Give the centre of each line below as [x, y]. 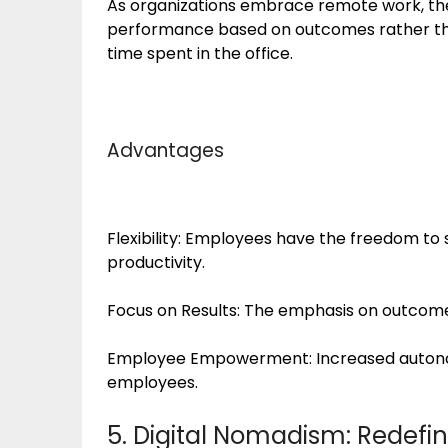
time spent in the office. [200, 53]
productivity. [156, 262]
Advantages [165, 150]
